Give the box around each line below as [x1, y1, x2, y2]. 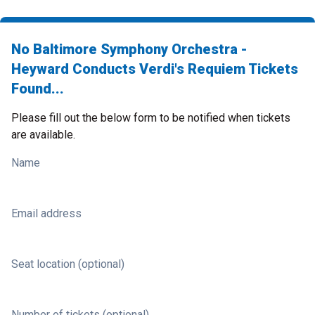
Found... [11, 80, 64, 97]
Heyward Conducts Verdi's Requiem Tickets [11, 60, 298, 77]
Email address [11, 207, 82, 220]
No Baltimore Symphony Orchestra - [11, 41, 247, 58]
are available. [11, 128, 75, 141]
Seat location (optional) [11, 257, 124, 271]
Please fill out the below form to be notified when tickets [11, 111, 290, 124]
